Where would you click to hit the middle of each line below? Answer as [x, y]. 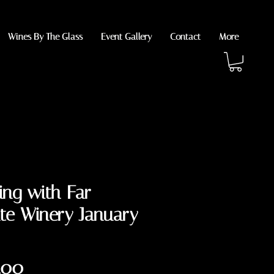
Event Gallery [126, 37]
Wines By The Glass [45, 37]
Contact [185, 37]
